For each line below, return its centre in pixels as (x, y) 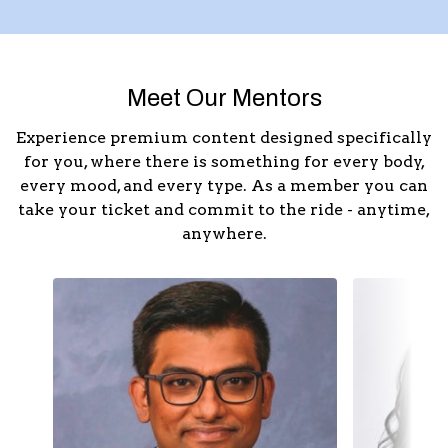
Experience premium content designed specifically (224, 137)
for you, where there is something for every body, (224, 161)
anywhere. (224, 233)
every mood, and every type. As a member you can (224, 185)
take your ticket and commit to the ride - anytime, (224, 209)
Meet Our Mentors (224, 98)
